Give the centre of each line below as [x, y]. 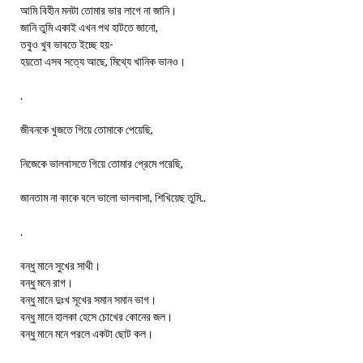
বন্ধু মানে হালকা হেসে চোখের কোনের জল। [96, 317]
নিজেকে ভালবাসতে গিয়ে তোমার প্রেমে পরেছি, [102, 164]
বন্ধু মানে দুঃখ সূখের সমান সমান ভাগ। [88, 300]
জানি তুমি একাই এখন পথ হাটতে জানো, [89, 28]
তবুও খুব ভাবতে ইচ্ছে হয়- [67, 45]
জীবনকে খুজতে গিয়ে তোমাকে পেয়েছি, [87, 130]
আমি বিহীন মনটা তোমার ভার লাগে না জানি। [98, 11]
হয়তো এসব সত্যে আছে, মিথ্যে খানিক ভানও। [103, 62]
